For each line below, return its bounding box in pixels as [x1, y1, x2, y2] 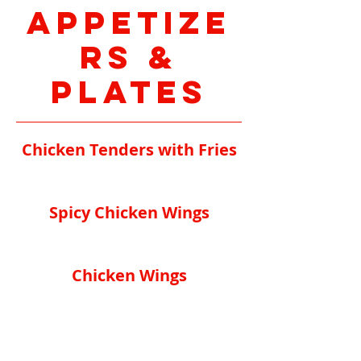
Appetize [27, 2, 231, 43]
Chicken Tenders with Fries [21, 139, 237, 160]
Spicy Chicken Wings [48, 201, 210, 223]
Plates [50, 72, 208, 112]
